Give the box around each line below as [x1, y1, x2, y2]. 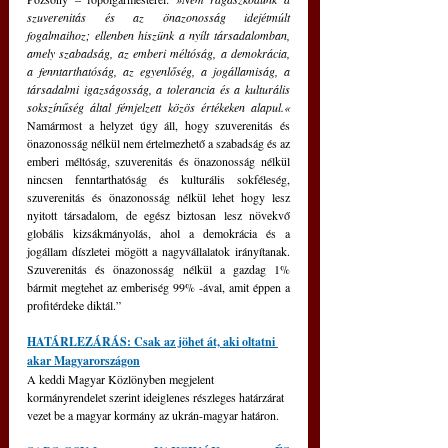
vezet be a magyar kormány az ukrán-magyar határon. [27, 407, 279, 423]
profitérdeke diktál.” [27, 297, 121, 313]
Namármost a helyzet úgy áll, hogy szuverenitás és [27, 117, 290, 133]
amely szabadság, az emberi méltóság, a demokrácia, [27, 45, 290, 61]
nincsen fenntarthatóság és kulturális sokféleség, [27, 171, 290, 187]
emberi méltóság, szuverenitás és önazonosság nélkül [27, 153, 290, 169]
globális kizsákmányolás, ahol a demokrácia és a [27, 225, 290, 241]
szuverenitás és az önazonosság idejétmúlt [27, 9, 290, 25]
